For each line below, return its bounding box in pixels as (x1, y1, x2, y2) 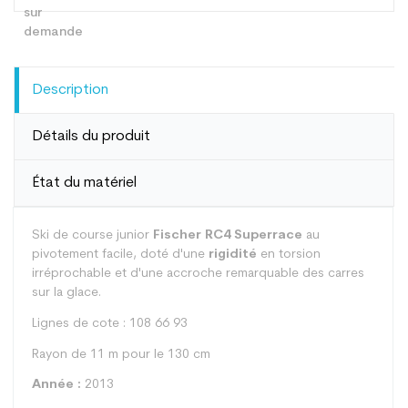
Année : (32, 378, 81, 393)
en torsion (257, 248, 321, 261)
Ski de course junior (32, 229, 153, 242)
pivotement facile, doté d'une (32, 248, 209, 261)
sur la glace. (32, 286, 101, 300)
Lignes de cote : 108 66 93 (32, 316, 188, 331)
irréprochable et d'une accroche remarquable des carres (32, 267, 364, 280)
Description (33, 83, 108, 97)
